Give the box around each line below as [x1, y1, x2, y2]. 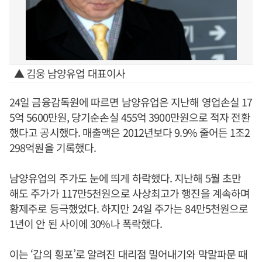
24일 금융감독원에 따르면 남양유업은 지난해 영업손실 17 [9, 94, 253, 109]
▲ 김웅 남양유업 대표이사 [13, 65, 125, 81]
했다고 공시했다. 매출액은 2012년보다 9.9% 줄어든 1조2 [9, 125, 250, 140]
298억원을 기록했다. [9, 140, 96, 155]
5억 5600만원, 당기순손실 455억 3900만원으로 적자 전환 [9, 109, 250, 125]
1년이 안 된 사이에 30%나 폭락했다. [9, 216, 163, 231]
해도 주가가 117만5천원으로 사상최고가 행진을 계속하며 [9, 185, 250, 201]
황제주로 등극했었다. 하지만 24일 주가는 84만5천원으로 [9, 201, 249, 216]
